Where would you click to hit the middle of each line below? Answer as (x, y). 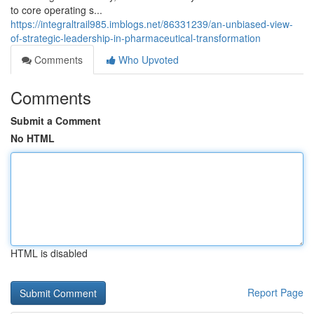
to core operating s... (56, 10)
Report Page (275, 292)
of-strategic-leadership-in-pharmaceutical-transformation (136, 38)
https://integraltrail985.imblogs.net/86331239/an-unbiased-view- (152, 24)
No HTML (33, 138)
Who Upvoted (147, 60)
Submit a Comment (56, 121)
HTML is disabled (49, 253)
